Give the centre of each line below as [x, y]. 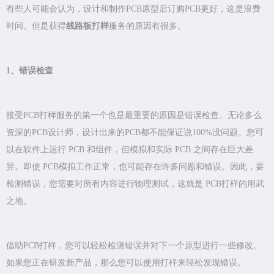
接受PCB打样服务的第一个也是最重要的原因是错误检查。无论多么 [134, 116]
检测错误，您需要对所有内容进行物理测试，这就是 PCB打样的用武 [135, 184]
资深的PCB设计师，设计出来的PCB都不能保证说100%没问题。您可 [135, 133]
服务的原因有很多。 [147, 26]
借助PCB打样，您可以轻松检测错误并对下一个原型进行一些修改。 [134, 246]
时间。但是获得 [36, 26]
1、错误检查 [30, 71]
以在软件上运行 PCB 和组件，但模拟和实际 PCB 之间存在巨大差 [130, 150]
